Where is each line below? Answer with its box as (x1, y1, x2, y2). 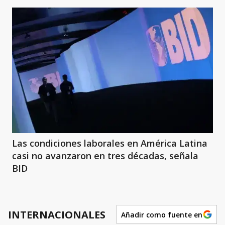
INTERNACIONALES (8, 207, 105, 221)
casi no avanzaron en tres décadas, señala (12, 150, 198, 162)
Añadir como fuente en (121, 209, 202, 219)
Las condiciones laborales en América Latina (12, 137, 207, 149)
